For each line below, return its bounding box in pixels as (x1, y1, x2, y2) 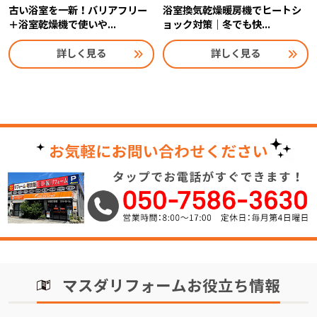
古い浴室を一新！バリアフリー (8, 4, 147, 17)
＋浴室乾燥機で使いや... (8, 18, 116, 31)
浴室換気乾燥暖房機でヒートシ (162, 4, 301, 17)
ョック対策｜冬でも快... (162, 18, 270, 31)
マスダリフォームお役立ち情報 (62, 276, 280, 296)
